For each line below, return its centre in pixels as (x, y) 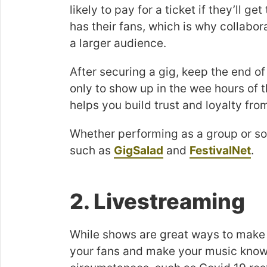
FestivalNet (220, 150)
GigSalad (139, 150)
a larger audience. (118, 43)
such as (92, 150)
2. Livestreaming (157, 201)
